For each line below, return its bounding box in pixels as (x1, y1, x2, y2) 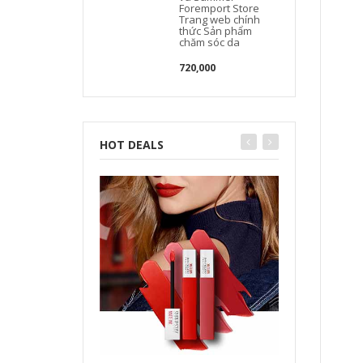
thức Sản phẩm (179, 23, 253, 38)
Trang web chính (179, 11, 261, 27)
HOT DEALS (100, 136, 164, 152)
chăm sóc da (179, 34, 241, 49)
